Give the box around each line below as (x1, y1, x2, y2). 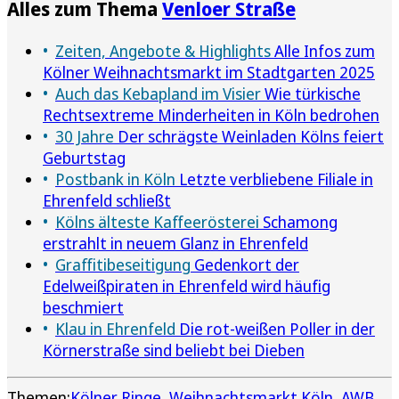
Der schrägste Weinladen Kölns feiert (114, 125, 384, 147)
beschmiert (43, 296, 124, 318)
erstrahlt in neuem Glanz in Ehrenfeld (43, 232, 308, 254)
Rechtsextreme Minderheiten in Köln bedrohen (43, 103, 379, 126)
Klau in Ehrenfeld (55, 317, 175, 339)
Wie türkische (261, 82, 361, 104)
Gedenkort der (191, 253, 299, 275)
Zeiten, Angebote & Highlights (55, 39, 271, 61)
